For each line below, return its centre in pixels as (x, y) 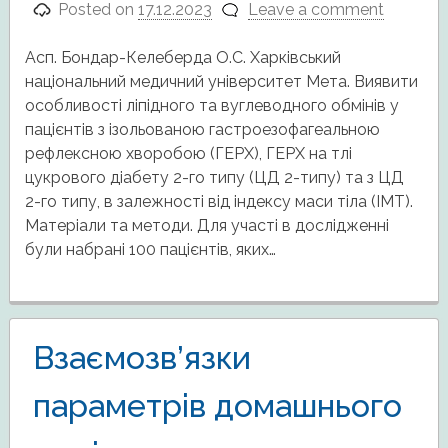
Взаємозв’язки (141, 357)
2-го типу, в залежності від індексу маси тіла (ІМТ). (218, 201)
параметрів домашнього (217, 405)
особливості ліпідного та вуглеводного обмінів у (211, 105)
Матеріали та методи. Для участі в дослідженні (206, 225)
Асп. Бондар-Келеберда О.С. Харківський (182, 57)
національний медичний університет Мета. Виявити (221, 81)
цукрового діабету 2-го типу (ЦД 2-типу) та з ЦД (214, 177)
